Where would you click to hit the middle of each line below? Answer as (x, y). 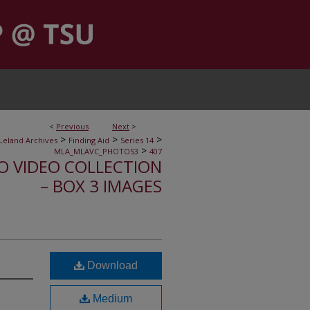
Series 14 (137, 140)
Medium (111, 299)
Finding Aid (89, 140)
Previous (72, 126)
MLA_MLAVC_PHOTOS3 (96, 151)
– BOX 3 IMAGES (101, 186)
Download (111, 265)
